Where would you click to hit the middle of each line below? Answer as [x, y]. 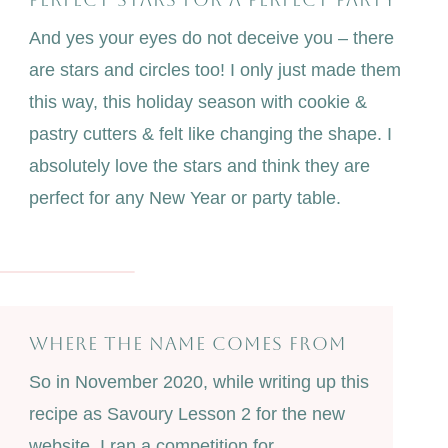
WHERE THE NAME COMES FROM [187, 344]
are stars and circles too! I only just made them [214, 70]
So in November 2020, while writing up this [198, 382]
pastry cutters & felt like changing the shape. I [210, 134]
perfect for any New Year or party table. [184, 198]
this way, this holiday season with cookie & [197, 102]
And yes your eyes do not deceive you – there [211, 38]
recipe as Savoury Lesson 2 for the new [186, 414]
